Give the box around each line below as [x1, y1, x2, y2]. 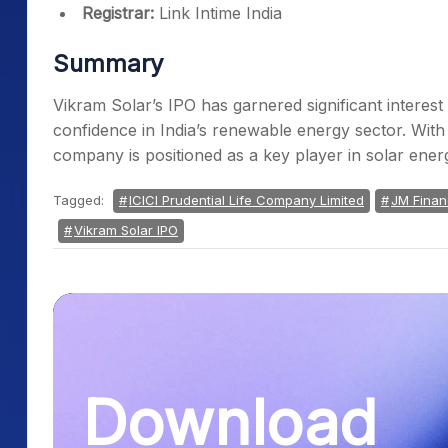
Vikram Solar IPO [74, 222, 178, 238]
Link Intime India [154, 3, 282, 23]
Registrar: [82, 3, 154, 23]
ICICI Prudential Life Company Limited [129, 192, 364, 208]
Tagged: [53, 192, 108, 208]
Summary [53, 49, 163, 78]
